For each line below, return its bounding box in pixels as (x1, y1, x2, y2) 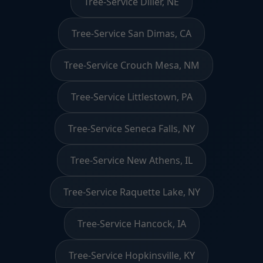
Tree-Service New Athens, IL (70, 153, 193, 167)
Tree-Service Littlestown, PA (70, 90, 193, 103)
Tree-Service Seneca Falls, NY (68, 122, 195, 135)
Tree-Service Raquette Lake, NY (63, 185, 200, 198)
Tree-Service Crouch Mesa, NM (63, 58, 200, 72)
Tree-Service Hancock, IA (77, 217, 186, 230)
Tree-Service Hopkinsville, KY (68, 248, 195, 262)
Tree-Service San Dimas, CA (72, 26, 191, 40)
